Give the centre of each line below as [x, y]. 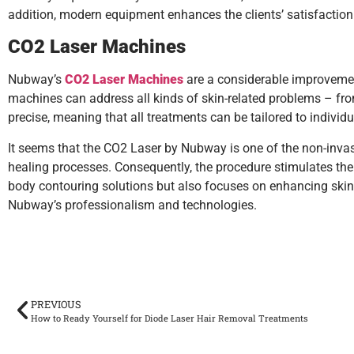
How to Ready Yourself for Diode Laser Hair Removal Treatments [169, 318]
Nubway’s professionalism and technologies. [132, 205]
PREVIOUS [56, 305]
